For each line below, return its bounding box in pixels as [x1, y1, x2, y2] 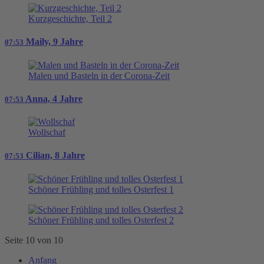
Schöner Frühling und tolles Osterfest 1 [28, 184, 174, 194]
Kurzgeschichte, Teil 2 [28, 13, 112, 24]
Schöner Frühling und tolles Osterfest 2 [28, 214, 174, 225]
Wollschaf [28, 127, 65, 138]
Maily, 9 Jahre [26, 37, 83, 47]
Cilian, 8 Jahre [26, 150, 85, 161]
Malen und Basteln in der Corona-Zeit [28, 70, 170, 81]
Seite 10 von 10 [5, 235, 63, 245]
